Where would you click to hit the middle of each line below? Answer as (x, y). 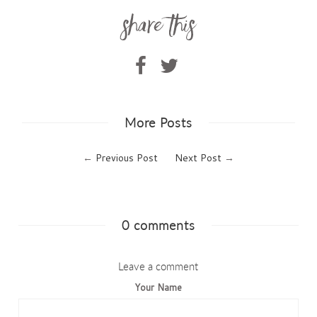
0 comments (158, 225)
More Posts (158, 123)
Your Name (158, 288)
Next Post (198, 158)
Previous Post (126, 158)
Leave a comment (158, 266)
